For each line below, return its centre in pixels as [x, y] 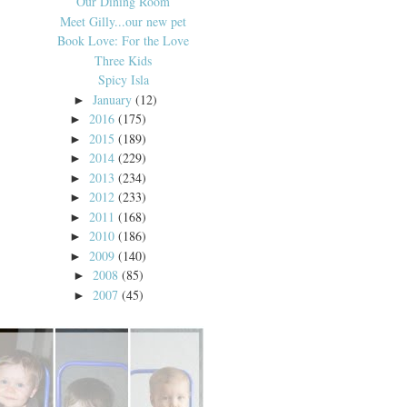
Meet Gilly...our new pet [124, 21]
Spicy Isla [123, 80]
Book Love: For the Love [124, 41]
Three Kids [124, 60]
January [113, 99]
